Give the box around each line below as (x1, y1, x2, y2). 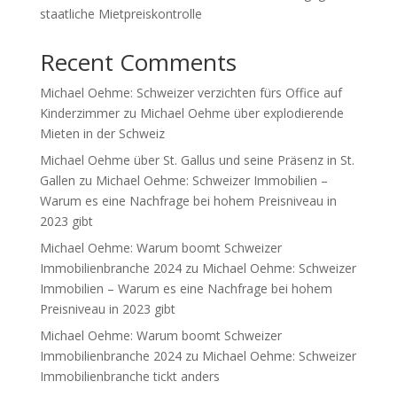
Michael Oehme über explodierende (139, 105, 344, 121)
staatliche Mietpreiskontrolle (39, 5, 202, 22)
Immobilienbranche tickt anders (39, 368, 220, 385)
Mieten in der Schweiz (39, 125, 165, 142)
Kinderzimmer (39, 105, 120, 121)
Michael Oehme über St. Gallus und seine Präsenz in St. (39, 152, 354, 168)
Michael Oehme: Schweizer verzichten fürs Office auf (39, 84, 342, 101)
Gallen (39, 172, 75, 189)
